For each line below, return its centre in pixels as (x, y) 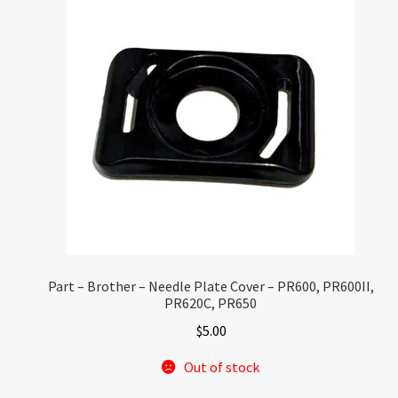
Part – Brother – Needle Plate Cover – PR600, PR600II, (211, 286)
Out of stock (221, 366)
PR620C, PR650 (211, 302)
